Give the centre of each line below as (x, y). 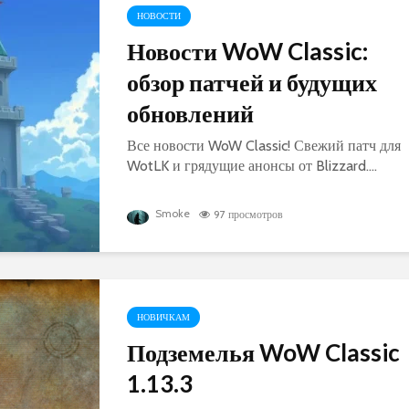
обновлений (190, 113)
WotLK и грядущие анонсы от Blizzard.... (252, 165)
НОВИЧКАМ (163, 317)
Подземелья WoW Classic (263, 352)
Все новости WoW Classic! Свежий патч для (264, 145)
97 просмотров (248, 215)
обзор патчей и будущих (252, 82)
